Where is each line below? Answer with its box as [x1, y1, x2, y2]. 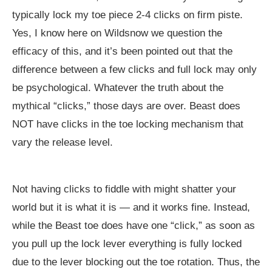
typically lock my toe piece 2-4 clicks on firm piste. [12, 9, 243, 21]
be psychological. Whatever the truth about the [12, 82, 223, 94]
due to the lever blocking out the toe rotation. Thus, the [12, 256, 260, 268]
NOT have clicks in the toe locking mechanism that [12, 118, 243, 131]
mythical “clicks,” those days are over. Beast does [12, 100, 240, 112]
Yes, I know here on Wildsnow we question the [12, 27, 222, 39]
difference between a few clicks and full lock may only [12, 64, 257, 76]
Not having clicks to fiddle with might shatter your [12, 183, 236, 195]
